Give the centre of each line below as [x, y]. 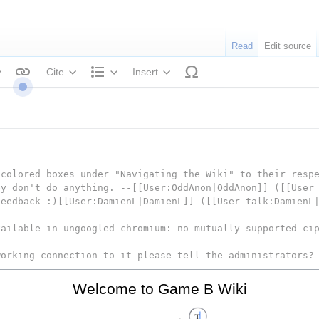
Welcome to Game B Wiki [159, 289]
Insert [146, 72]
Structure [133, 91]
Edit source [288, 46]
